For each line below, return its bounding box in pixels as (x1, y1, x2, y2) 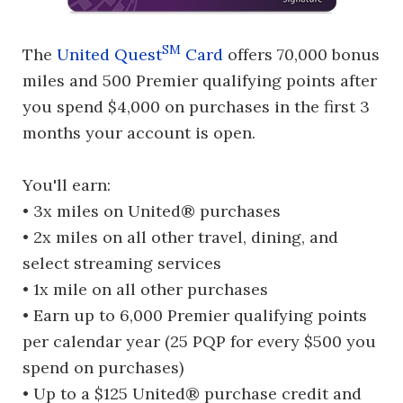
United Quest (57, 44, 162, 65)
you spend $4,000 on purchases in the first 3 (22, 96, 370, 117)
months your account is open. (22, 122, 255, 143)
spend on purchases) (22, 357, 184, 378)
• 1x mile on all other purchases (22, 279, 268, 300)
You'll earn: (22, 175, 111, 195)
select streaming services (22, 253, 221, 273)
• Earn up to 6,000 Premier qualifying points (22, 305, 367, 326)
